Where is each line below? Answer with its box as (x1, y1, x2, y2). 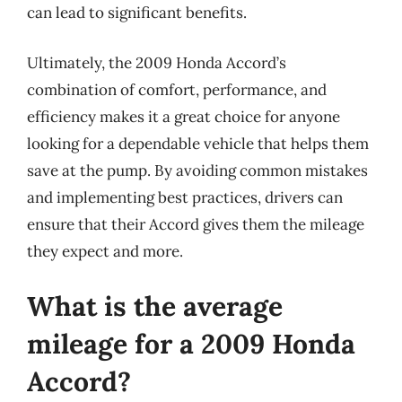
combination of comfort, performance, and (27, 79, 327, 100)
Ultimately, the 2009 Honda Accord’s (27, 52, 286, 73)
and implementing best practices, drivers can (27, 187, 343, 207)
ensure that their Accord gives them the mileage (27, 214, 364, 234)
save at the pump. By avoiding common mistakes (27, 160, 368, 180)
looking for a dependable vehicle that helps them (27, 133, 369, 153)
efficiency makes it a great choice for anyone (27, 106, 340, 127)
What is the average (27, 289, 283, 323)
